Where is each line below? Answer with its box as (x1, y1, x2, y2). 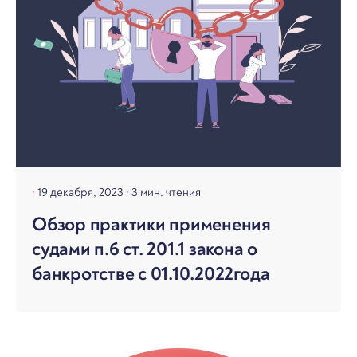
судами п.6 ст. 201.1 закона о (32, 237, 258, 261)
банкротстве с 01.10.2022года (32, 261, 270, 285)
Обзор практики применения (32, 212, 271, 236)
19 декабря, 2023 (37, 184, 126, 200)
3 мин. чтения (131, 184, 201, 200)
